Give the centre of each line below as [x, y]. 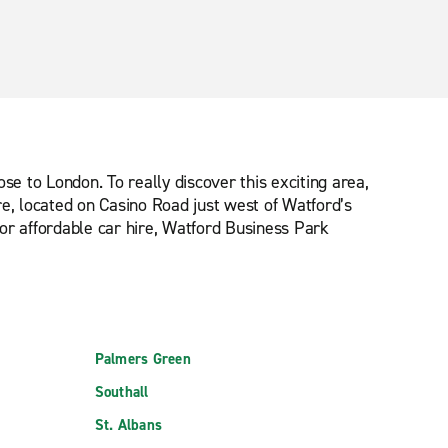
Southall [121, 392]
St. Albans [128, 425]
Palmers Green [142, 359]
